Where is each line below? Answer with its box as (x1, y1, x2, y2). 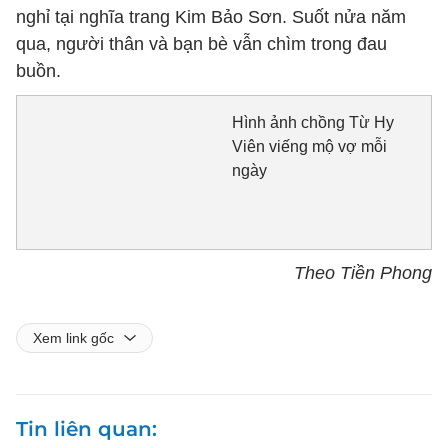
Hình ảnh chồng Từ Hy (231, 114, 394, 131)
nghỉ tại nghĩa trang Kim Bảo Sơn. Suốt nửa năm (16, 7, 406, 27)
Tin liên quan (16, 416, 152, 441)
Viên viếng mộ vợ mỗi (231, 138, 387, 155)
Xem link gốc (33, 329, 114, 346)
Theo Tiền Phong (294, 262, 432, 283)
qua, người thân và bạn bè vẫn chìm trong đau (16, 34, 387, 54)
